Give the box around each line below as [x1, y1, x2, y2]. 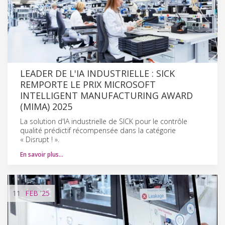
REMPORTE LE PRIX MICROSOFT [20, 78, 156, 90]
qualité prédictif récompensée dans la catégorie [20, 125, 176, 135]
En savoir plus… [20, 150, 63, 159]
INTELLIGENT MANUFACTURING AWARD [20, 89, 193, 101]
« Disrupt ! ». [20, 134, 59, 144]
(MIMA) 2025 [20, 100, 72, 113]
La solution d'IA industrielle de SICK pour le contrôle [20, 116, 187, 126]
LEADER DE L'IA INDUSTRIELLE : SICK [20, 67, 175, 79]
